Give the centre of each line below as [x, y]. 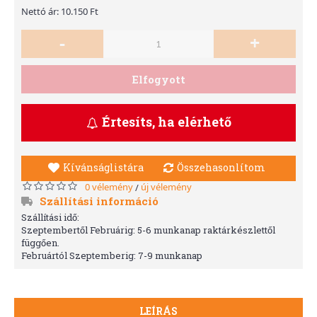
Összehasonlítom [221, 167]
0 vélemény [109, 186]
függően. [40, 242]
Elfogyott [158, 79]
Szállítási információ [99, 201]
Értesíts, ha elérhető [166, 122]
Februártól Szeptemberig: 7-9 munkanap [112, 255]
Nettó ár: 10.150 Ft [60, 11]
